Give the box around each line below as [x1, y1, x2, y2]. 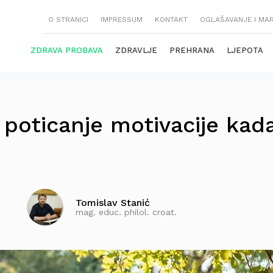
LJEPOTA [227, 46, 263, 55]
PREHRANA [169, 46, 214, 55]
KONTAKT [155, 15, 188, 24]
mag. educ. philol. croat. [76, 207, 177, 217]
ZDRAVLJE [115, 46, 157, 55]
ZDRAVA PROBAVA [30, 46, 103, 55]
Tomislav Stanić [76, 196, 150, 208]
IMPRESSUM [101, 15, 143, 24]
